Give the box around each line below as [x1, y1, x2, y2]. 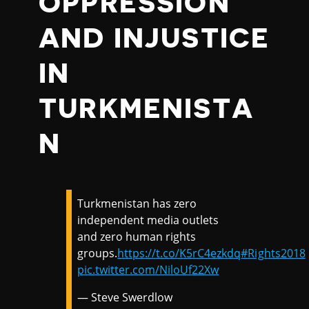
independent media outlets [77, 212, 219, 228]
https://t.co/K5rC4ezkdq [117, 246, 241, 261]
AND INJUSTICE [39, 25, 270, 52]
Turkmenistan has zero [77, 196, 197, 211]
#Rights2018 [241, 246, 306, 261]
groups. [77, 246, 118, 261]
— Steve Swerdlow [77, 290, 173, 305]
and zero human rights [77, 229, 197, 244]
